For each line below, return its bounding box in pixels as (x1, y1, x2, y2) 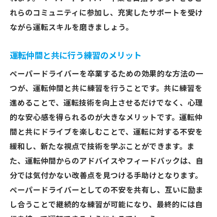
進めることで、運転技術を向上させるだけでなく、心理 (10, 99, 203, 108)
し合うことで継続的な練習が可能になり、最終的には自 (10, 201, 203, 209)
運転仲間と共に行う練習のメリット (10, 51, 141, 61)
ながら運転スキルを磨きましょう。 (10, 23, 133, 32)
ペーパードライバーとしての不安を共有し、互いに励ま (10, 186, 203, 195)
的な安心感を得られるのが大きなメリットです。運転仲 (10, 113, 202, 122)
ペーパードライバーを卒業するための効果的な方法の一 (10, 70, 203, 78)
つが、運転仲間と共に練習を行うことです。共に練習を (10, 84, 202, 93)
